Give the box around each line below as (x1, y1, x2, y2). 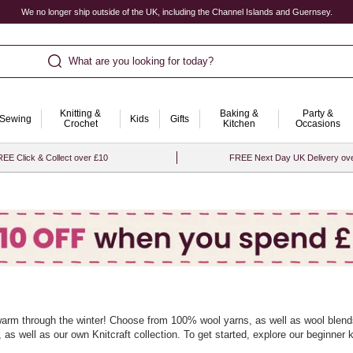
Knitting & (60, 108, 101, 119)
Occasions (295, 118, 340, 129)
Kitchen (222, 118, 255, 129)
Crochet (63, 118, 98, 129)
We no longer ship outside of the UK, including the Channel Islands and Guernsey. (20, 7, 333, 17)
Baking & (219, 108, 258, 119)
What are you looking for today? (68, 54, 214, 67)
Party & (302, 108, 333, 119)
